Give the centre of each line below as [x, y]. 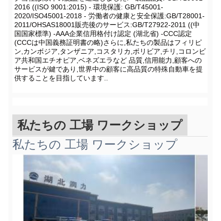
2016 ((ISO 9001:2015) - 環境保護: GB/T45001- [89, 7]
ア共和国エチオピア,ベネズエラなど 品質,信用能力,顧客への [108, 60]
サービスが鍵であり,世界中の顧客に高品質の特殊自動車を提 [109, 69]
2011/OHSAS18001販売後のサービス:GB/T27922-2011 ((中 [107, 25]
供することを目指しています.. [61, 78]
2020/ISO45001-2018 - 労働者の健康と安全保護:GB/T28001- [110, 16]
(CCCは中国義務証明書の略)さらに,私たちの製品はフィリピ [108, 43]
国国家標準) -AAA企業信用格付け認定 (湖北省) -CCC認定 [103, 34]
